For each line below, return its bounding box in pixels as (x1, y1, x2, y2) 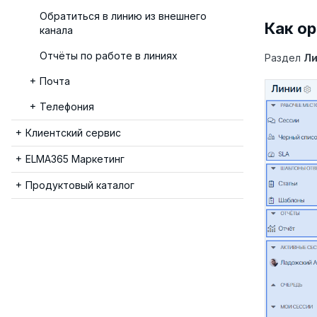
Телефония (40, 100, 94, 113)
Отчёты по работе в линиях (40, 50, 178, 62)
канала (40, 24, 73, 36)
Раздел (265, 52, 304, 64)
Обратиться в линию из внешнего (40, 10, 207, 22)
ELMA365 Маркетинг (25, 153, 125, 165)
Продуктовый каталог (25, 179, 134, 191)
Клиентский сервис (25, 127, 121, 139)
